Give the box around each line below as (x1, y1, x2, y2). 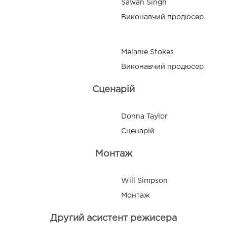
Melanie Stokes (121, 49, 174, 55)
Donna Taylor (121, 113, 168, 120)
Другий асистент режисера (50, 214, 177, 222)
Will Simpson (121, 177, 168, 184)
